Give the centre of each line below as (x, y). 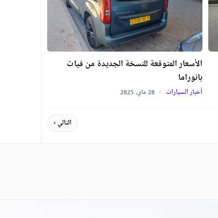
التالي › (62, 123)
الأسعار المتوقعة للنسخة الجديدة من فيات (135, 64)
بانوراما (190, 78)
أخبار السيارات (183, 92)
